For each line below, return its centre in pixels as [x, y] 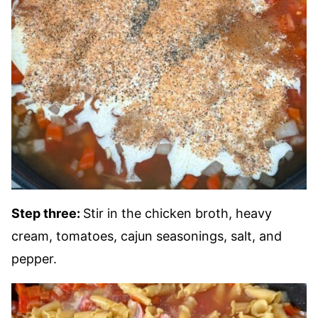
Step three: [47, 213]
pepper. [34, 259]
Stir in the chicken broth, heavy [177, 213]
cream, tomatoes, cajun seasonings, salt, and [147, 236]
